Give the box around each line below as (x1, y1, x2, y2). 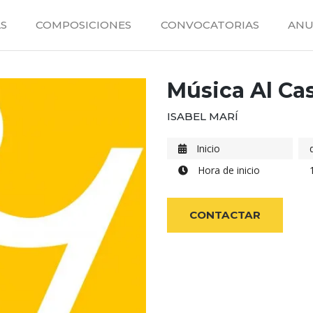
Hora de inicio (195, 163, 260, 177)
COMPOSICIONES (36, 17, 132, 31)
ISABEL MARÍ (167, 110, 238, 123)
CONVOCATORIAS (160, 17, 259, 31)
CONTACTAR (189, 208, 261, 221)
